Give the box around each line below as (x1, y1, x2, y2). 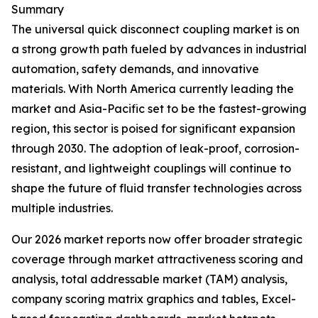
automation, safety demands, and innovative (11, 62, 259, 77)
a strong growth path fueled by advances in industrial (11, 42, 307, 57)
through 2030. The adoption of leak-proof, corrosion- (11, 141, 300, 156)
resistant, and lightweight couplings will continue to (11, 161, 291, 176)
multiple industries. (11, 201, 113, 216)
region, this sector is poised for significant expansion (11, 121, 295, 136)
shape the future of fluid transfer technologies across (11, 181, 302, 196)
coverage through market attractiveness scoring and (11, 252, 303, 267)
